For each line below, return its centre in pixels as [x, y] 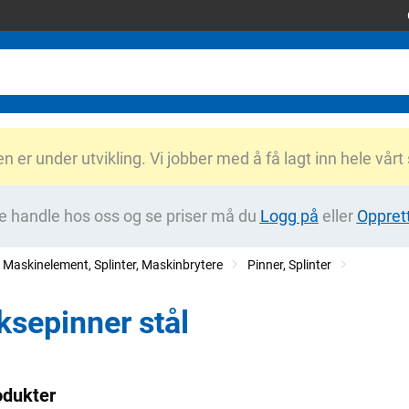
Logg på [289, 216]
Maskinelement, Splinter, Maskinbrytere [113, 265]
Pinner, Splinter [289, 265]
